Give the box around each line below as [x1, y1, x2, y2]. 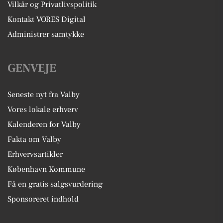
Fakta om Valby [7, 134, 61, 144]
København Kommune [7, 164, 85, 174]
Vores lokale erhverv [7, 105, 78, 114]
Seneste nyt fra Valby [7, 90, 80, 100]
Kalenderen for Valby [7, 119, 81, 129]
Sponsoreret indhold [7, 194, 79, 204]
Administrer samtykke [7, 29, 84, 39]
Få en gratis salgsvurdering [7, 179, 103, 189]
